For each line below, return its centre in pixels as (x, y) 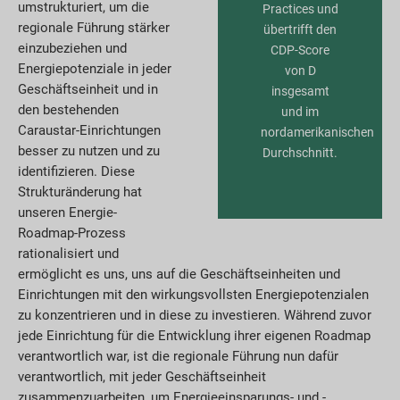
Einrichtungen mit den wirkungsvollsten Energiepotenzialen (193, 294)
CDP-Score (300, 50)
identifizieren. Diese (76, 171)
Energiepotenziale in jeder (95, 68)
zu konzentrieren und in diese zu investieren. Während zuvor (195, 315)
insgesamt (300, 91)
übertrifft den (300, 29)
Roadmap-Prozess (72, 233)
